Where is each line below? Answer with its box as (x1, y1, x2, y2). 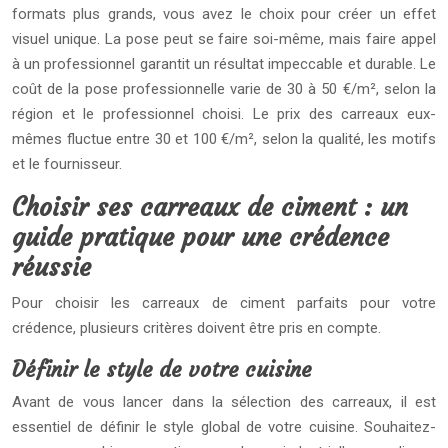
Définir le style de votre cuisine (12, 356, 312, 383)
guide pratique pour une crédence (12, 222, 389, 253)
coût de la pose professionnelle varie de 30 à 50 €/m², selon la (12, 80, 436, 98)
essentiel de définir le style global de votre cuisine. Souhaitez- (12, 418, 436, 436)
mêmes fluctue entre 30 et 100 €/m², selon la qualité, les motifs (12, 130, 436, 148)
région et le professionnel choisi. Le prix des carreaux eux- (12, 105, 436, 123)
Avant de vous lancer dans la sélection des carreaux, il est (12, 393, 436, 411)
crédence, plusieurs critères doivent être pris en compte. (12, 319, 381, 337)
